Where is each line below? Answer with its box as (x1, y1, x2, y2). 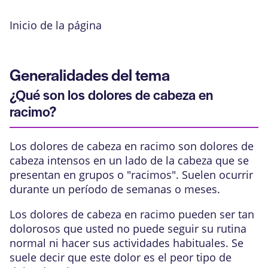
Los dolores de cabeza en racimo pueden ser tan (10, 207, 254, 221)
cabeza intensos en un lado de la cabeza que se (10, 153, 249, 167)
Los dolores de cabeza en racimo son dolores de (10, 139, 254, 153)
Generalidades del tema (10, 62, 170, 86)
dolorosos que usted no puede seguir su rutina (10, 221, 246, 236)
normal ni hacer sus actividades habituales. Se (10, 236, 243, 250)
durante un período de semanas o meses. (10, 182, 220, 196)
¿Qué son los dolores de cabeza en (10, 85, 213, 104)
